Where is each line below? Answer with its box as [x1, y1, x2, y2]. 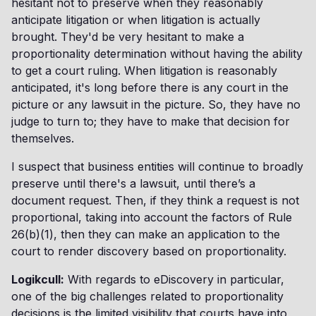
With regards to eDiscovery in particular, [64, 272, 284, 286]
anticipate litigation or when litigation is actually [11, 13, 260, 27]
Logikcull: [11, 272, 64, 286]
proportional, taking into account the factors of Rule [11, 210, 292, 224]
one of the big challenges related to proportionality [11, 289, 284, 303]
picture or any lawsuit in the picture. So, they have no [11, 97, 300, 111]
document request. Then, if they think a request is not [11, 193, 299, 207]
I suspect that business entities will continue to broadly [11, 159, 303, 174]
